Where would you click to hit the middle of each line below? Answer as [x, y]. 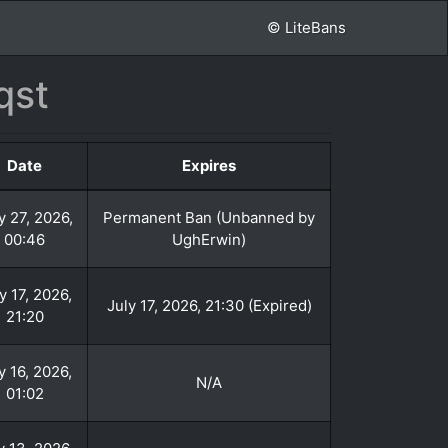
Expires [209, 165]
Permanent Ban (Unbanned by [209, 217]
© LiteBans [306, 27]
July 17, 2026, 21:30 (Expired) [209, 305]
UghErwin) [209, 239]
